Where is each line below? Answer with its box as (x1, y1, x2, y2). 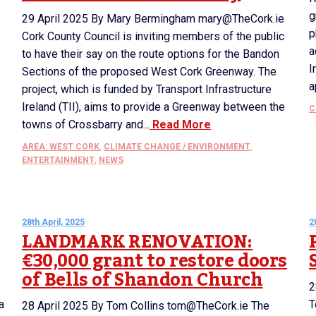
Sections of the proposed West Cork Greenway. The (22, 65, 276, 78)
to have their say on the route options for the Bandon (22, 47, 279, 61)
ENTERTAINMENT (22, 155, 95, 165)
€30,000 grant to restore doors (22, 243, 288, 279)
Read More (150, 118, 211, 131)
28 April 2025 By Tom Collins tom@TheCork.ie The (22, 299, 269, 312)
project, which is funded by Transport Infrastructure (22, 83, 272, 96)
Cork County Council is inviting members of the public (22, 30, 284, 43)
